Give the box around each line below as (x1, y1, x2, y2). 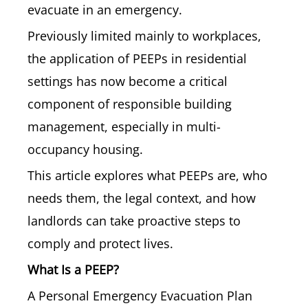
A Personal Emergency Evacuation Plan (27, 287, 252, 304)
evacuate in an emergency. (27, 1, 182, 18)
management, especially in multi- (27, 118, 221, 135)
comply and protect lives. (27, 235, 173, 252)
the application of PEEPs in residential (27, 50, 247, 67)
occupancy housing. (27, 141, 143, 157)
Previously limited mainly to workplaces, (27, 27, 261, 44)
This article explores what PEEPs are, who (27, 167, 267, 184)
